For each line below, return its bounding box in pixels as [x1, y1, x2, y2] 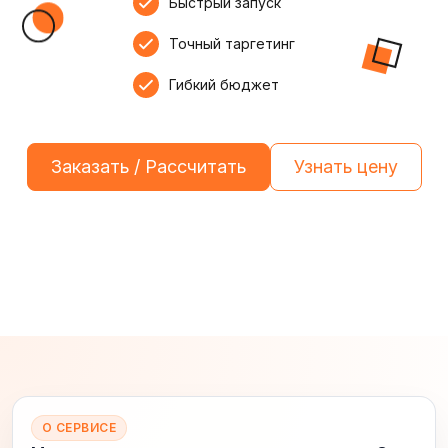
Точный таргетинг [169, 35, 295, 52]
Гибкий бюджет [169, 76, 279, 93]
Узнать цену [293, 156, 398, 177]
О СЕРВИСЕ [42, 420, 117, 435]
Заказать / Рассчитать [50, 156, 246, 177]
